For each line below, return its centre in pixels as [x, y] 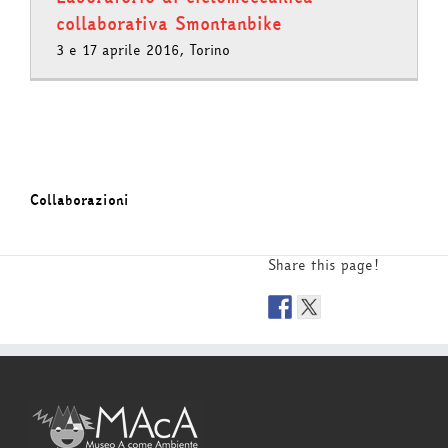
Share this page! [323, 265]
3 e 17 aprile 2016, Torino [143, 50]
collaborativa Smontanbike [169, 23]
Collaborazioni [79, 200]
